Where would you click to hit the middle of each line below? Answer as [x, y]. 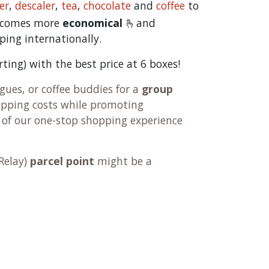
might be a [123, 161]
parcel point [62, 161]
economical [92, 23]
